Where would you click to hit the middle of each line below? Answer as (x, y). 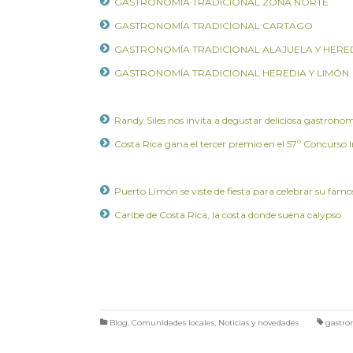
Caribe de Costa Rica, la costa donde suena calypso (228, 215)
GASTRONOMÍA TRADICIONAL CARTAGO (214, 26)
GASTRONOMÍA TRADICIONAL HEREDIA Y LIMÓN (232, 73)
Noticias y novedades (258, 323)
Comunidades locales (173, 323)
